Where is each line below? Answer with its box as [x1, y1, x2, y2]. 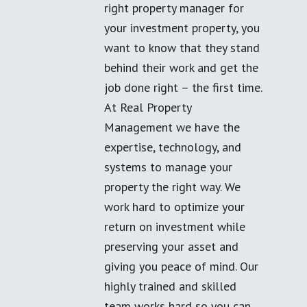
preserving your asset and [104, 238, 238, 254]
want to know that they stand [104, 40, 260, 56]
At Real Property [104, 99, 191, 115]
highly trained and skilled [104, 278, 236, 294]
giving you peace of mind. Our [104, 258, 258, 274]
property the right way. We [104, 179, 241, 195]
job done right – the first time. [104, 79, 262, 95]
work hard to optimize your [104, 199, 245, 214]
